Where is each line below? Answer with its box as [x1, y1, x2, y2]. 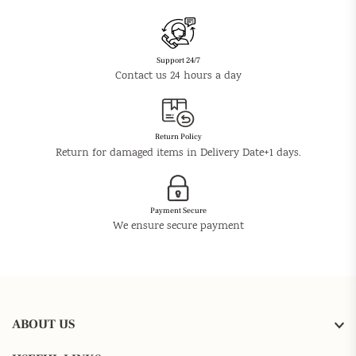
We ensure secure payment [112, 219, 244, 234]
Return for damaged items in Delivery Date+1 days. [55, 145, 301, 161]
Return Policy [154, 131, 202, 141]
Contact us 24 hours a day [114, 68, 242, 84]
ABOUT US [12, 316, 75, 332]
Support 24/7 [156, 54, 200, 65]
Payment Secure [149, 204, 207, 215]
